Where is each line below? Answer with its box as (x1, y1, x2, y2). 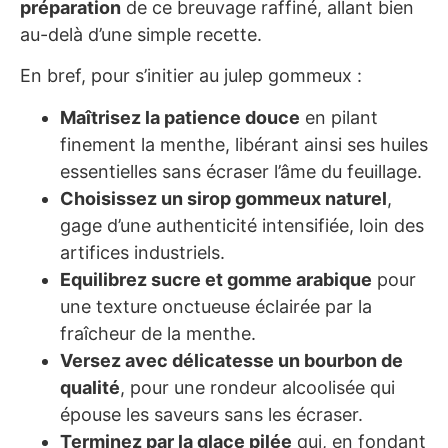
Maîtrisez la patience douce (60, 106, 300, 128)
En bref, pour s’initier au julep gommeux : (20, 65, 362, 87)
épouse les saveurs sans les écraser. (60, 403, 363, 425)
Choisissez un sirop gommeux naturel (60, 187, 387, 209)
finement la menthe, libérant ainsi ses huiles (60, 133, 428, 155)
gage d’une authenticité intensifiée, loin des (60, 214, 424, 236)
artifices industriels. (60, 241, 225, 263)
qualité (60, 376, 120, 398)
